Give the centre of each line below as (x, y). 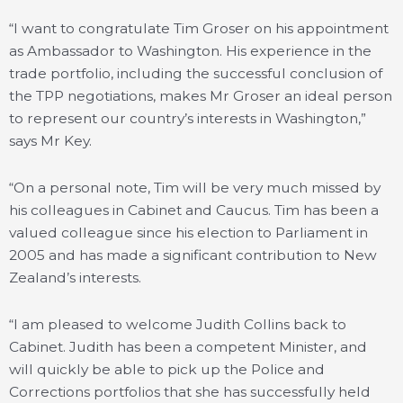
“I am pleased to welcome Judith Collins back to (178, 324)
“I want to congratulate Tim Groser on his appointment (199, 28)
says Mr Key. (50, 140)
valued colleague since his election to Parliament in (188, 232)
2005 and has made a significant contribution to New (193, 255)
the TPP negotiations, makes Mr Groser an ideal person (201, 95)
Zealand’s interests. (75, 277)
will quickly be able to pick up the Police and (167, 369)
